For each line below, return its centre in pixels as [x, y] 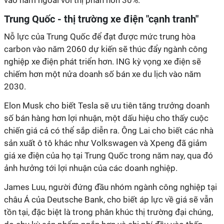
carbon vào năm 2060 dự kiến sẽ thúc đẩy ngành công [106, 49]
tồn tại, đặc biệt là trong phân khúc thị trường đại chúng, [108, 212]
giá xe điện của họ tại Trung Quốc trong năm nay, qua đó [108, 155]
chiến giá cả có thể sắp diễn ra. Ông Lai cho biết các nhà [109, 130]
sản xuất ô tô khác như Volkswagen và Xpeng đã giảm [105, 143]
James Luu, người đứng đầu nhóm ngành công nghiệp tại [110, 187]
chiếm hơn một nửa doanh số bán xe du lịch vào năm [102, 74]
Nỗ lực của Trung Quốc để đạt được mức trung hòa [100, 36]
